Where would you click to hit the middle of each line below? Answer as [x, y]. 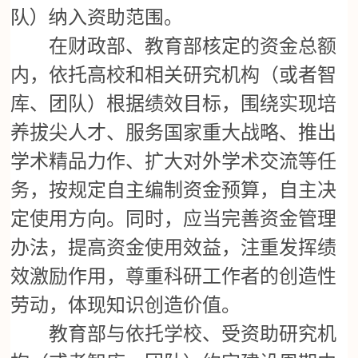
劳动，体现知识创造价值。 [126, 306]
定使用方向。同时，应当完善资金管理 [174, 219]
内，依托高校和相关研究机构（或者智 [174, 76]
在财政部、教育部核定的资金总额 [174, 47]
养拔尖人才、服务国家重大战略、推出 [174, 133]
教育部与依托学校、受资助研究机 [174, 334]
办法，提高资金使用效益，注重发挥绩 [174, 248]
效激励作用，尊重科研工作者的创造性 [174, 277]
